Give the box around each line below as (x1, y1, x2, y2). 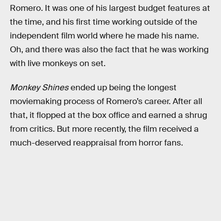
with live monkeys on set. (10, 58, 106, 69)
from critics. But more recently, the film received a (10, 124, 199, 135)
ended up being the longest (69, 82, 177, 93)
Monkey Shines (10, 82, 69, 93)
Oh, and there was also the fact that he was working (10, 44, 209, 55)
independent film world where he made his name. (10, 30, 199, 41)
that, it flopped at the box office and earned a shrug (10, 110, 207, 121)
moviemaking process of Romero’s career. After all (10, 96, 202, 107)
